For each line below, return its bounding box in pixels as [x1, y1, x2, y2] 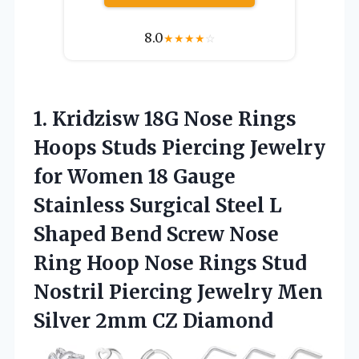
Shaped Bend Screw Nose [34, 221, 279, 247]
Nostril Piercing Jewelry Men [34, 279, 323, 305]
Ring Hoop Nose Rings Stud [34, 250, 307, 276]
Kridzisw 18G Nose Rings [52, 106, 296, 131]
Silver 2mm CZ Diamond [34, 308, 273, 333]
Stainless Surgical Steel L [34, 192, 282, 218]
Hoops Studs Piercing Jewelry [34, 135, 325, 160]
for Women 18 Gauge [34, 163, 236, 189]
